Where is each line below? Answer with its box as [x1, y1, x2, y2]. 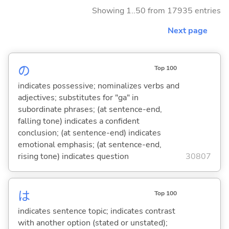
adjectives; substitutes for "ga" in [17, 91, 139, 103]
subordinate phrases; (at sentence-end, [17, 103, 162, 115]
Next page [168, 25, 208, 36]
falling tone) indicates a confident [17, 115, 140, 127]
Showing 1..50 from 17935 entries [92, 5, 221, 16]
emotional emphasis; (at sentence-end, [17, 139, 162, 150]
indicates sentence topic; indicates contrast [17, 205, 175, 217]
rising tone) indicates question [17, 150, 129, 162]
